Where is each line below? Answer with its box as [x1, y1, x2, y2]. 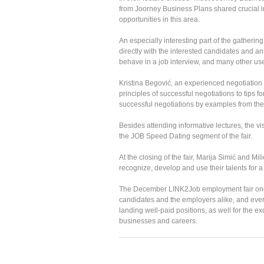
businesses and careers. [119, 216, 197, 225]
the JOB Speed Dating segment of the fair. [119, 131, 254, 140]
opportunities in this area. [119, 15, 202, 24]
